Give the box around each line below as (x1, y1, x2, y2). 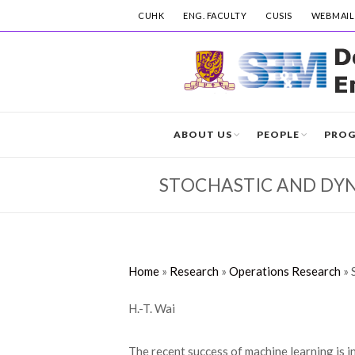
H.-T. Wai (128, 301, 175, 315)
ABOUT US (174, 128, 232, 140)
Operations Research (229, 264, 341, 278)
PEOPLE (257, 128, 300, 140)
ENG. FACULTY (183, 10, 246, 21)
